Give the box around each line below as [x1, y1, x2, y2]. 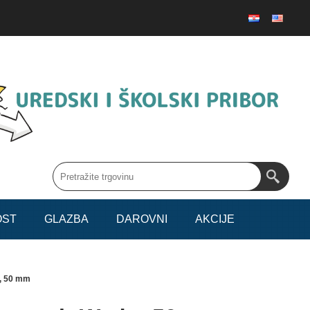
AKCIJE [195, 213, 235, 226]
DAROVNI [116, 213, 168, 226]
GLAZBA [44, 213, 89, 226]
